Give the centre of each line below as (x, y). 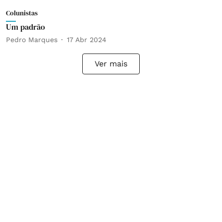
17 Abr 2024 (87, 39)
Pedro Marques (32, 39)
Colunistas (22, 13)
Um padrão (26, 27)
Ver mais (111, 64)
